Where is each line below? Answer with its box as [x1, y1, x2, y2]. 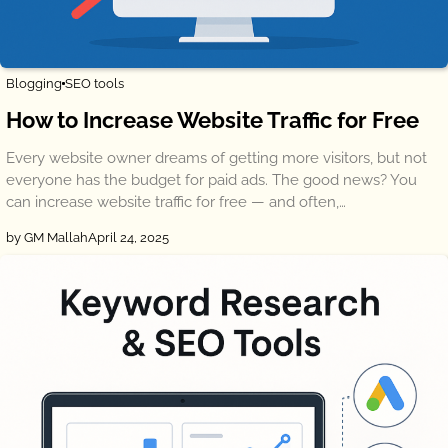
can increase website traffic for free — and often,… [6, 192, 346, 211]
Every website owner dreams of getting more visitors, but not [6, 148, 427, 167]
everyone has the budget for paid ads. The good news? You [6, 170, 417, 189]
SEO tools [65, 75, 124, 91]
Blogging [6, 75, 62, 91]
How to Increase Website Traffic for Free [6, 106, 419, 133]
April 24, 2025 [88, 229, 169, 245]
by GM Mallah [6, 229, 88, 245]
